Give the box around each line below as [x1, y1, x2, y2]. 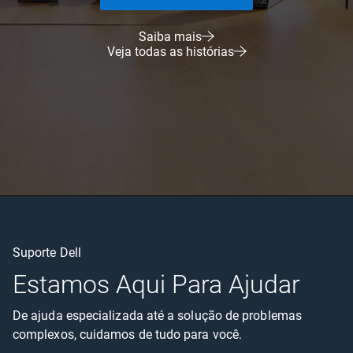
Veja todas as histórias [106, 43, 234, 59]
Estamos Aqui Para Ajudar [13, 269, 300, 299]
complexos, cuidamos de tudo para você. [13, 326, 243, 342]
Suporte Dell [13, 244, 81, 260]
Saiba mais [139, 28, 202, 44]
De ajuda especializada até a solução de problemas [13, 307, 302, 323]
